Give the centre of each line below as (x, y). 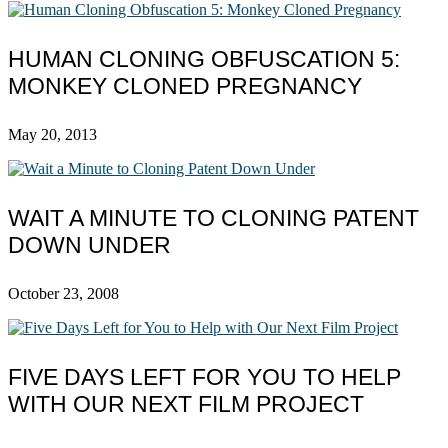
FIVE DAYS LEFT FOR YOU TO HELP (204, 376)
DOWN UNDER (89, 244)
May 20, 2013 (52, 135)
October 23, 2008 (63, 294)
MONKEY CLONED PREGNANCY (185, 85)
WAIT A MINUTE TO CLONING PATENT (213, 217)
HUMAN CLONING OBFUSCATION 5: (204, 58)
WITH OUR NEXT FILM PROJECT (186, 403)
